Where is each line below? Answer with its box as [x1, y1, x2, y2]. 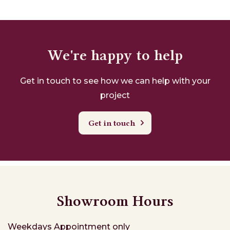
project [100, 90, 130, 100]
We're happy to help [47, 46, 183, 64]
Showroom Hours [56, 192, 174, 210]
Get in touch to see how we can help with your [20, 75, 210, 86]
